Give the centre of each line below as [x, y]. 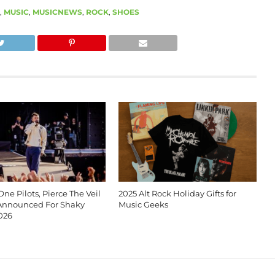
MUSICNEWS [57, 12]
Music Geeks [143, 204]
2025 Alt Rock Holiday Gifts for [177, 193]
